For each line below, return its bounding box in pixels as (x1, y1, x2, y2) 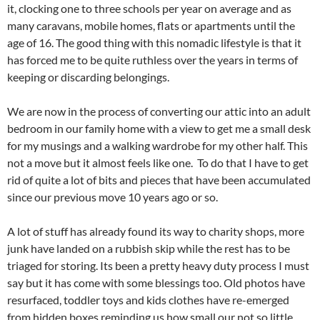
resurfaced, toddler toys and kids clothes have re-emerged (7, 293, 289, 307)
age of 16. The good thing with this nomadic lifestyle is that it (7, 36, 301, 50)
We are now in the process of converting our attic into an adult (7, 104, 311, 119)
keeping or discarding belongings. (7, 70, 169, 84)
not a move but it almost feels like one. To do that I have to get (7, 156, 309, 170)
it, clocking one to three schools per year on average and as (7, 1, 291, 16)
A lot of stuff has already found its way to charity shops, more (7, 224, 304, 239)
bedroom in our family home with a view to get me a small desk (7, 121, 311, 136)
